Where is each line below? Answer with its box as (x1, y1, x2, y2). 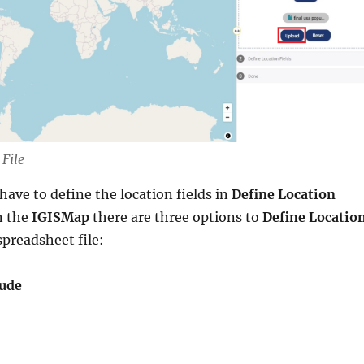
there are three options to (89, 208, 262, 225)
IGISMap (31, 208, 89, 225)
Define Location (231, 185, 336, 202)
